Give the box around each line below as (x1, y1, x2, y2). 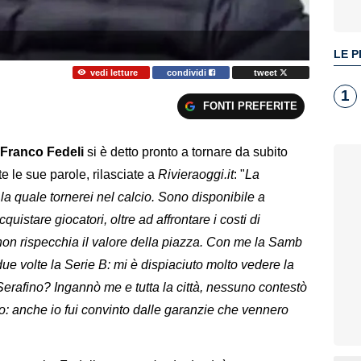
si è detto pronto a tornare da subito (84, 145, 288, 160)
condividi (167, 67, 210, 77)
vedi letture (89, 67, 138, 77)
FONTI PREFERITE (202, 100, 297, 113)
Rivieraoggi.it (158, 168, 234, 182)
